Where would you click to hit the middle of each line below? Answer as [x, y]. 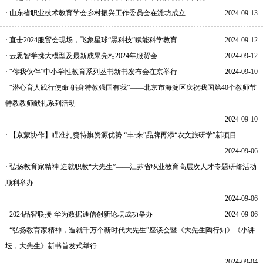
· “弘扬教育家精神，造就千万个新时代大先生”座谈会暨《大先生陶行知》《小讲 [130, 230]
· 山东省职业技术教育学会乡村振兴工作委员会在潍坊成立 [95, 13]
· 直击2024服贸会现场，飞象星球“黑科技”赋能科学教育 [91, 40]
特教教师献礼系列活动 [40, 103]
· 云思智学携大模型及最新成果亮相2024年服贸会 [81, 55]
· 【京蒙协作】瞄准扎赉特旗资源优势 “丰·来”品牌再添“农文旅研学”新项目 [121, 135]
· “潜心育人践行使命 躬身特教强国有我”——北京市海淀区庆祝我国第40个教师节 [131, 87]
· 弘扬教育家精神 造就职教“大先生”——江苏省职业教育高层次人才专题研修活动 [131, 166]
